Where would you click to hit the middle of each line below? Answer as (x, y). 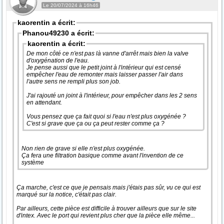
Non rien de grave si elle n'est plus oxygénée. (84, 148)
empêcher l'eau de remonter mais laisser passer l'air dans (105, 74)
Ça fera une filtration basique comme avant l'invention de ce (102, 155)
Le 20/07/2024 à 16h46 (71, 5)
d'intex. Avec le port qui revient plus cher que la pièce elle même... (106, 215)
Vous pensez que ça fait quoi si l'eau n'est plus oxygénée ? (106, 116)
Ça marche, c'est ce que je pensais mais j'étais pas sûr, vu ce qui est (108, 187)
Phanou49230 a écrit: (58, 33)
